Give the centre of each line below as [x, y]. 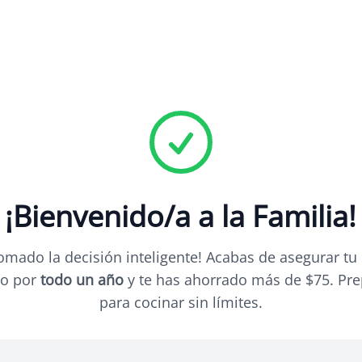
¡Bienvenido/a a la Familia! [181, 216]
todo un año [82, 280]
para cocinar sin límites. [181, 302]
